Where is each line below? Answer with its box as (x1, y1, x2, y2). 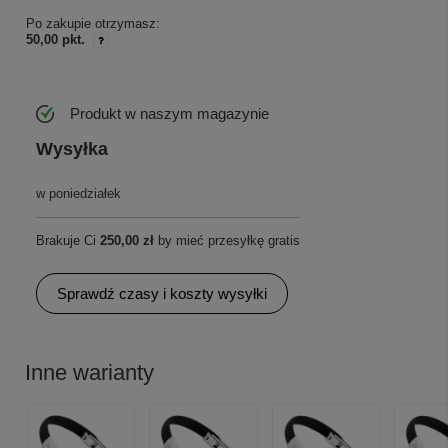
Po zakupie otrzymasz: (26, 15, 160, 31)
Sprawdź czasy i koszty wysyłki (57, 285, 267, 303)
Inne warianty (25, 360, 154, 386)
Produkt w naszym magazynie (70, 104, 269, 122)
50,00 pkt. (26, 32, 85, 48)
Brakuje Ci (36, 233, 100, 249)
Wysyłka (36, 139, 108, 160)
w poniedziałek (36, 186, 121, 202)
